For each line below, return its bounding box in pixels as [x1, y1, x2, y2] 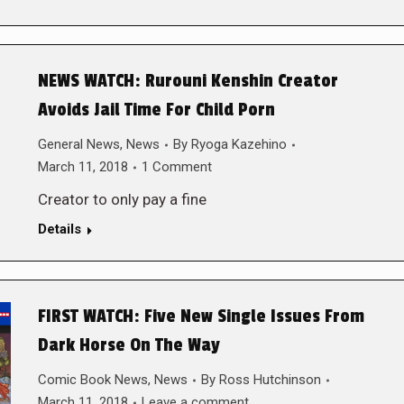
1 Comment [141, 159, 212, 175]
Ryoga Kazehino [190, 136, 287, 152]
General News [37, 136, 120, 152]
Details [37, 221, 81, 237]
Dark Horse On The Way [37, 335, 220, 356]
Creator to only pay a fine [37, 190, 207, 208]
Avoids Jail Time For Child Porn [37, 99, 275, 121]
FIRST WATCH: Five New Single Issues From [37, 306, 364, 327]
